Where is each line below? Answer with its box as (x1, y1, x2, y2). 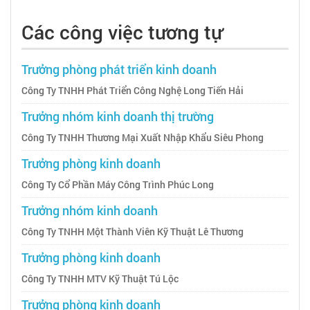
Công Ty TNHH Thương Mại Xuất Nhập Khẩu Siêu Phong (21, 130, 264, 144)
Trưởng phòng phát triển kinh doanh (21, 60, 217, 77)
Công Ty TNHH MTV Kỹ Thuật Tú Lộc (21, 271, 179, 285)
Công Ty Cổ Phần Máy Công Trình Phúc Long (21, 177, 214, 191)
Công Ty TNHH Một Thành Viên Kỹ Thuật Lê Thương (21, 224, 244, 238)
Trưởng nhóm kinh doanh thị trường (21, 107, 214, 125)
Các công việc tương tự (21, 19, 222, 45)
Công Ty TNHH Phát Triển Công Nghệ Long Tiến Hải (21, 83, 244, 97)
